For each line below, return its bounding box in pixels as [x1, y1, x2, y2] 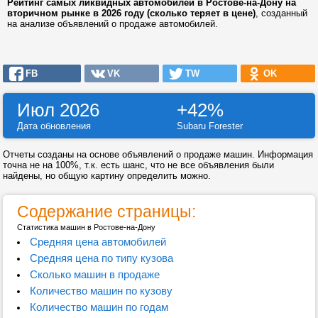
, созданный [256, 8, 307, 18]
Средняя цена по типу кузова [29, 252, 173, 264]
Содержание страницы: [17, 202, 196, 221]
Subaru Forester [177, 121, 243, 131]
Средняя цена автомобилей [29, 236, 166, 248]
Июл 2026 [17, 100, 99, 120]
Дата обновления [17, 121, 91, 131]
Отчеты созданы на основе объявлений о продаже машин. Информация [3, 149, 313, 160]
